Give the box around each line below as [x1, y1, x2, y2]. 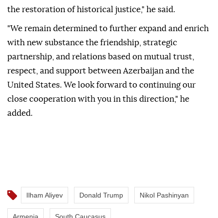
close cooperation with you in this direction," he [7, 95, 189, 104]
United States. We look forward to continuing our [7, 81, 196, 90]
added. [7, 109, 33, 118]
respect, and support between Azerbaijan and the [7, 67, 194, 75]
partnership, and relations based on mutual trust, [7, 53, 194, 61]
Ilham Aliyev [26, 191, 63, 200]
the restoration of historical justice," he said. [7, 5, 175, 14]
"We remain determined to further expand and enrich [7, 24, 209, 33]
